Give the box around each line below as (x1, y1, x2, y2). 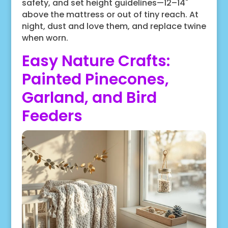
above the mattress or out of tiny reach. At (21, 9, 198, 21)
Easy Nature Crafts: (21, 50, 170, 72)
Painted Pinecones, (21, 69, 169, 91)
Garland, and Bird (21, 87, 157, 109)
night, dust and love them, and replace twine (21, 20, 206, 33)
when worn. (21, 32, 68, 44)
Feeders (21, 105, 82, 127)
